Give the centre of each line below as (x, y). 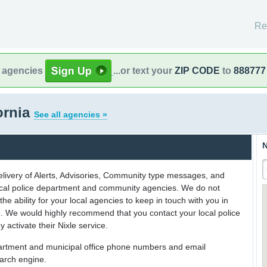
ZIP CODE (197, 70)
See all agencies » (71, 114)
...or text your (144, 70)
